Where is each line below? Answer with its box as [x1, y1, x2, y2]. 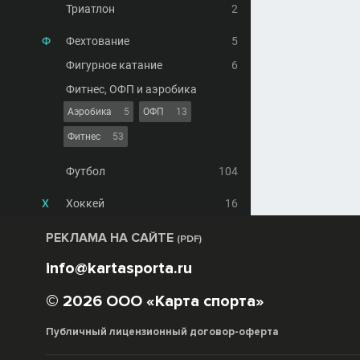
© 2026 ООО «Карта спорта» [46, 292, 264, 311]
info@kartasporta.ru [46, 259, 192, 278]
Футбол [66, 165, 105, 178]
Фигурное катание [66, 59, 162, 72]
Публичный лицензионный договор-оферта [46, 325, 279, 338]
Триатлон [66, 2, 115, 15]
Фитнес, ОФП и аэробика [66, 83, 197, 96]
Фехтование [66, 35, 129, 47]
